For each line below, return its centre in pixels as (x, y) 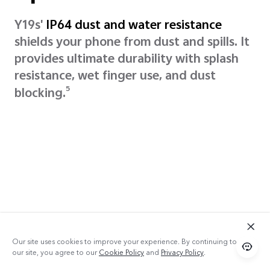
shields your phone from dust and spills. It (132, 43)
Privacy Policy (182, 253)
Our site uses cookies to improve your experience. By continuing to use (131, 242)
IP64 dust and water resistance (134, 26)
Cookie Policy (121, 253)
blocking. (40, 95)
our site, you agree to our (55, 253)
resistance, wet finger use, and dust (115, 77)
